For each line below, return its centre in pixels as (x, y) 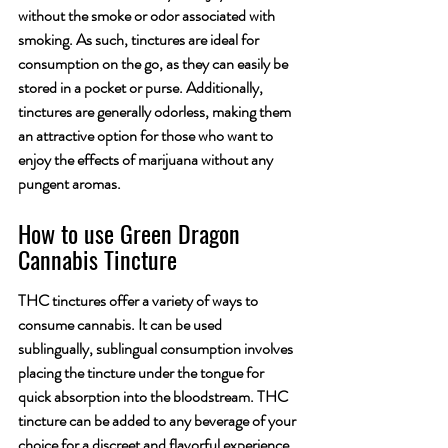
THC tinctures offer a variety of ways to (139, 300)
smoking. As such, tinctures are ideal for (140, 39)
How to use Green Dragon (132, 232)
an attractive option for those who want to (147, 135)
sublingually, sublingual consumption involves (157, 348)
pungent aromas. (69, 183)
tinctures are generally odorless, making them (156, 111)
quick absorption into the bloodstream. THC (154, 396)
